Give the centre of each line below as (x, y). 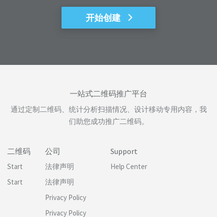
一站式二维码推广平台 (108, 93)
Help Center (129, 166)
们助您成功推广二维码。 (108, 122)
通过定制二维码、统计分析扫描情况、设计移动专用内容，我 (108, 109)
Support (124, 151)
